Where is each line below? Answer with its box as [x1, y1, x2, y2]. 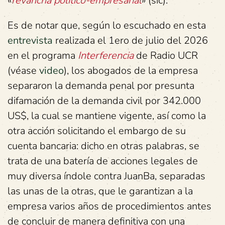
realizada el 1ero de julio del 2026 [53, 34, 208, 47]
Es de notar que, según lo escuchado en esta [8, 19, 206, 32]
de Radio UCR [134, 49, 198, 62]
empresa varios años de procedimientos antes [8, 199, 211, 213]
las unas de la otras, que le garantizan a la [8, 184, 193, 198]
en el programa [8, 49, 75, 62]
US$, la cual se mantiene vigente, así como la [8, 109, 206, 123]
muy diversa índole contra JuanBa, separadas [8, 169, 205, 183]
